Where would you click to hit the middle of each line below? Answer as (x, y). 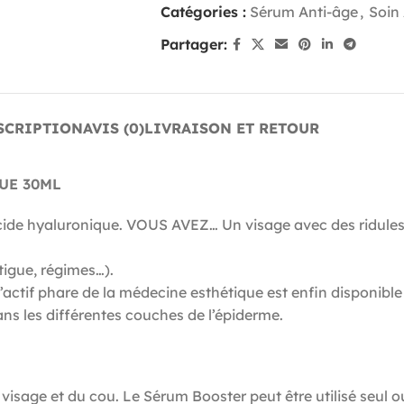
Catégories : (203, 11)
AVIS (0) (113, 128)
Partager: (193, 44)
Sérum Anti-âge (303, 11)
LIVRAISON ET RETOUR (231, 128)
